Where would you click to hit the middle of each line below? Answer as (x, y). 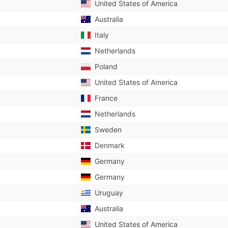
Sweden (106, 130)
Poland (104, 66)
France (104, 98)
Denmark (107, 145)
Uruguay (107, 193)
